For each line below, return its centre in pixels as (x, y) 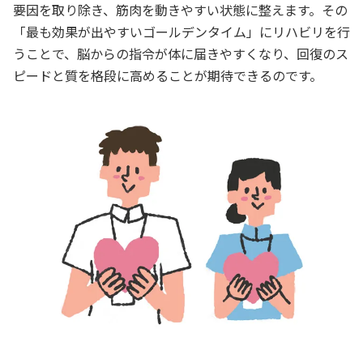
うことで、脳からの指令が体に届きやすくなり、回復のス (181, 53)
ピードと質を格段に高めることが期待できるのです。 (168, 75)
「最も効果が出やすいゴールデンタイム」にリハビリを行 (181, 31)
